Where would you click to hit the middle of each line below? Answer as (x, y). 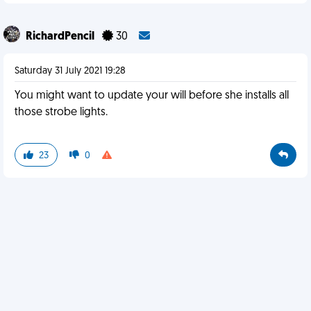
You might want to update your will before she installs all (152, 96)
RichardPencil (61, 37)
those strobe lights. (61, 112)
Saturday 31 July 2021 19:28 (70, 71)
